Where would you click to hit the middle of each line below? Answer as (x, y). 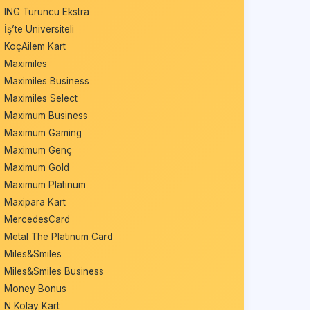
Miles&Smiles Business (54, 271)
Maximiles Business (47, 81)
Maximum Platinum (45, 184)
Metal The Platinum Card (59, 236)
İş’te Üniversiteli (39, 29)
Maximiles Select (41, 98)
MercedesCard (37, 219)
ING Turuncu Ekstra (47, 11)
